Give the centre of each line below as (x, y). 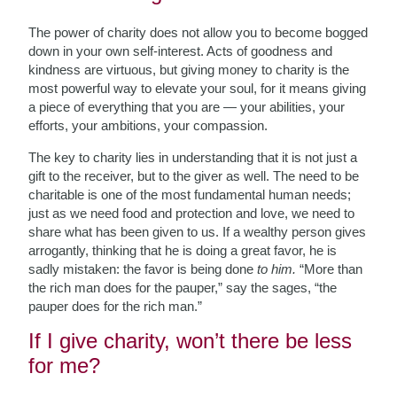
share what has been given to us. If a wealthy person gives (198, 231)
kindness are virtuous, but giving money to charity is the (189, 69)
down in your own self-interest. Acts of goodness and (181, 51)
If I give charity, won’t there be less (191, 340)
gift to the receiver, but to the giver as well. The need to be (194, 175)
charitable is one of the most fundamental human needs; (190, 194)
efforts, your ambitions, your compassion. (148, 125)
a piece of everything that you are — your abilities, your (187, 106)
